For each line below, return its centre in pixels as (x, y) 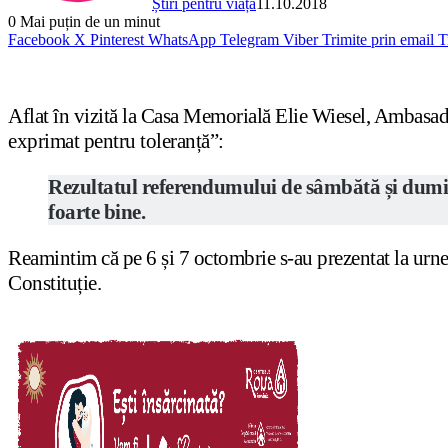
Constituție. (54, 283)
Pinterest (117, 40)
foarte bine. (96, 212)
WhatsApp (182, 40)
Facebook (39, 40)
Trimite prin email (378, 40)
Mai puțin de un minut (88, 22)
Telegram (249, 40)
